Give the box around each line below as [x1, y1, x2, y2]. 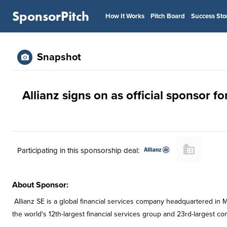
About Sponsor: [12, 180, 68, 190]
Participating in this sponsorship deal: [17, 145, 139, 155]
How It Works [105, 12, 144, 20]
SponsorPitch [12, 8, 89, 25]
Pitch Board [150, 12, 185, 20]
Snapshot [37, 51, 81, 63]
